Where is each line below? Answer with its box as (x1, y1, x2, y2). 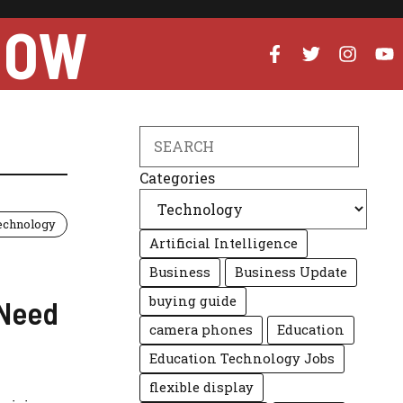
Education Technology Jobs (149, 350, 336, 367)
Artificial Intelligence (149, 235, 299, 252)
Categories (139, 168, 216, 187)
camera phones (149, 321, 254, 338)
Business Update (235, 264, 348, 281)
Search (139, 126, 189, 145)
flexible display (149, 379, 255, 396)
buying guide (149, 292, 237, 309)
